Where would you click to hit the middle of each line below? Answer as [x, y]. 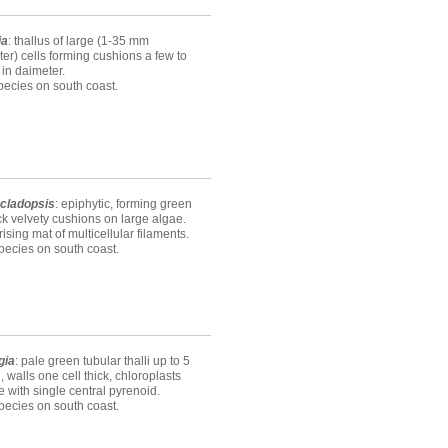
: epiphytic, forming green [123, 204]
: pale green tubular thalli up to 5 [102, 361]
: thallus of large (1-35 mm [78, 41]
